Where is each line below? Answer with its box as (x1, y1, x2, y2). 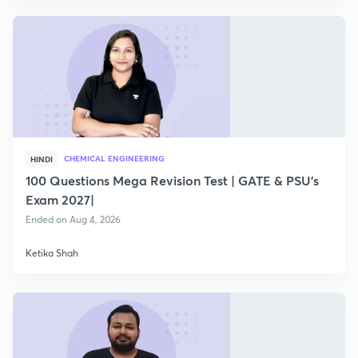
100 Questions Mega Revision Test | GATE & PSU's (26, 172, 319, 189)
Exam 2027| (26, 191, 94, 208)
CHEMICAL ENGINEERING (64, 153, 165, 164)
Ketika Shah (26, 247, 78, 259)
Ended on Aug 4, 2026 (26, 213, 121, 225)
